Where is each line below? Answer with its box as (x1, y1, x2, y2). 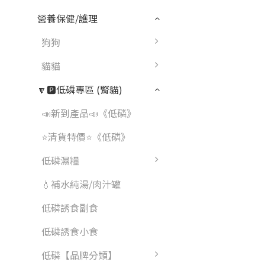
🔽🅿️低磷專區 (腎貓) (37, 82, 122, 96)
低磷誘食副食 (41, 201, 98, 215)
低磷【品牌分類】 (41, 248, 117, 262)
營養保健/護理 (37, 11, 98, 25)
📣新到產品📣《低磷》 (41, 106, 136, 120)
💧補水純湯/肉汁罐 (41, 177, 121, 191)
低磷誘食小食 (41, 224, 98, 238)
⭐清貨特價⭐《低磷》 (41, 130, 130, 144)
